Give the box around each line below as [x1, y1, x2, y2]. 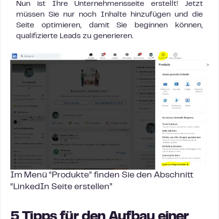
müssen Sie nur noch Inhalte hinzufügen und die [16, 11, 203, 19]
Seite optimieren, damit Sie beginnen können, [16, 22, 203, 29]
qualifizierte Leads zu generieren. [16, 33, 133, 40]
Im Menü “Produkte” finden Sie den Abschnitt [10, 172, 194, 180]
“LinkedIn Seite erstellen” [10, 183, 112, 192]
